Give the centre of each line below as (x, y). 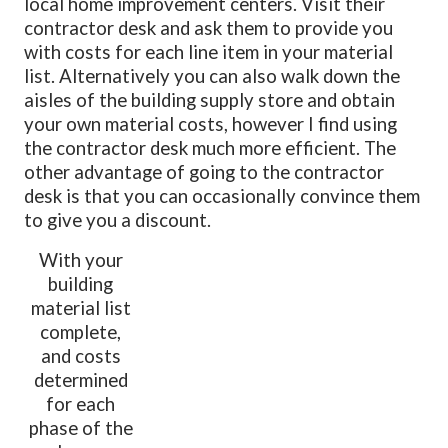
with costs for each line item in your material (209, 51)
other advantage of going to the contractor (204, 171)
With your (80, 259)
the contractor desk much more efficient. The (210, 147)
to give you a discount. (118, 219)
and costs (80, 355)
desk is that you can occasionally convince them (222, 195)
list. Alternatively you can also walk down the (212, 75)
